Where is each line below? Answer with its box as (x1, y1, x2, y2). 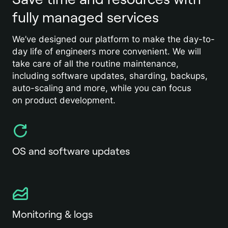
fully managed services (12, 10, 159, 25)
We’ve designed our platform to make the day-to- (12, 34, 215, 44)
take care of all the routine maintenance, (12, 59, 179, 69)
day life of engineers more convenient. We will (12, 46, 201, 56)
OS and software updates (12, 146, 130, 157)
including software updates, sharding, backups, (12, 71, 208, 81)
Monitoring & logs (12, 209, 93, 220)
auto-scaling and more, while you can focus (12, 83, 191, 93)
